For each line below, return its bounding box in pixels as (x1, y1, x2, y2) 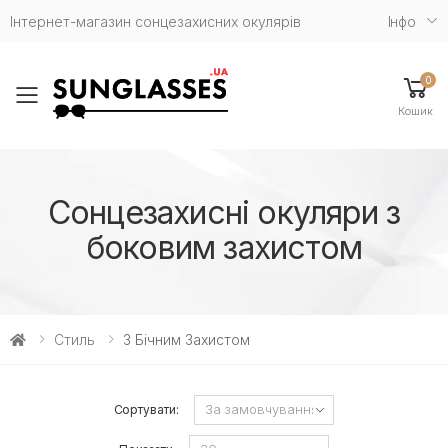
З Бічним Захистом (123, 330, 250, 348)
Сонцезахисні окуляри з (47, 192, 401, 232)
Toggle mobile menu (25, 90, 292, 125)
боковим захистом (85, 227, 363, 267)
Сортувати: (113, 401, 179, 417)
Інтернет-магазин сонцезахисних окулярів (10, 12, 301, 30)
